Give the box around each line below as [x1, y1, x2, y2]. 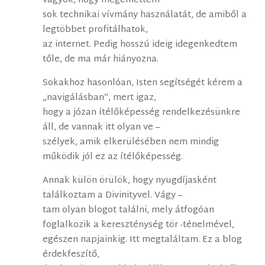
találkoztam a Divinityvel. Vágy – [43, 188, 183, 204]
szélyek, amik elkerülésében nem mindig [43, 134, 219, 151]
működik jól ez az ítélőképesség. [43, 149, 183, 166]
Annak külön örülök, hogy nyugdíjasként [43, 173, 217, 189]
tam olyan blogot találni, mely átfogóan [43, 202, 215, 219]
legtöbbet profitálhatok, [43, 22, 148, 38]
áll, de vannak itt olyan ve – [43, 119, 161, 136]
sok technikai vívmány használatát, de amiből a [43, 7, 247, 24]
